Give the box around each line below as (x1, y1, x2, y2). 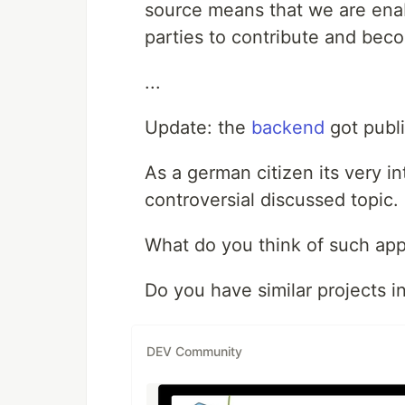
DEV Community (146, 343, 242, 359)
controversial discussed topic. (145, 189, 399, 211)
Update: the (145, 117, 251, 138)
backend (251, 117, 325, 138)
